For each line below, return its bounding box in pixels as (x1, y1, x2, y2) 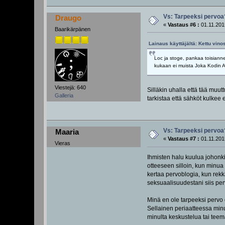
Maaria (55, 128, 79, 137)
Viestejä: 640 (55, 84, 86, 91)
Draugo (55, 13, 81, 22)
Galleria (55, 92, 74, 99)
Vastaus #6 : (168, 21, 200, 28)
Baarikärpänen (55, 26, 91, 32)
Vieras (55, 140, 71, 147)
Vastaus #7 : (168, 136, 200, 142)
